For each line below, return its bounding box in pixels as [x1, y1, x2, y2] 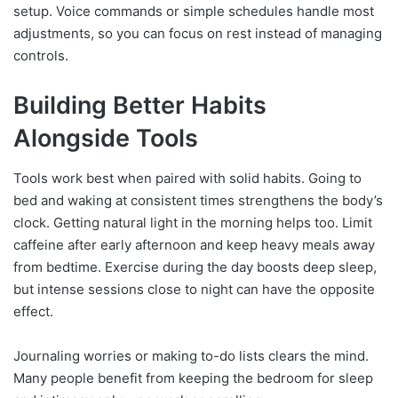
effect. [13, 302, 53, 320]
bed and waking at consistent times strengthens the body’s [13, 191, 383, 209]
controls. [13, 47, 68, 65]
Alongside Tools [13, 123, 198, 154]
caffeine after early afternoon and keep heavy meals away [13, 235, 375, 253]
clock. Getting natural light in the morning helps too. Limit [13, 213, 372, 231]
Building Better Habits [13, 91, 267, 121]
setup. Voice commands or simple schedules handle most [13, 3, 374, 20]
